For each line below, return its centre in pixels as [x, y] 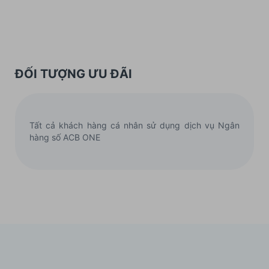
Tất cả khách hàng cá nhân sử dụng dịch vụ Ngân [134, 125]
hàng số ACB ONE [65, 138]
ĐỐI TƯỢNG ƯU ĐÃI [74, 74]
